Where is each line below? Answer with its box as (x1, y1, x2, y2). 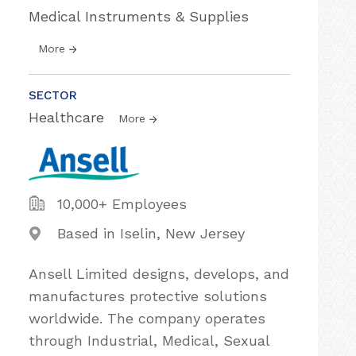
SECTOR (29, 88, 77, 103)
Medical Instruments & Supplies (29, 8, 249, 25)
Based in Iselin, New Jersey (57, 225, 245, 242)
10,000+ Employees (57, 195, 187, 212)
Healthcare (29, 109, 109, 126)
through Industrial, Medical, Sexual (29, 332, 269, 349)
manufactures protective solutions (29, 288, 267, 304)
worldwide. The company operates (29, 310, 265, 327)
